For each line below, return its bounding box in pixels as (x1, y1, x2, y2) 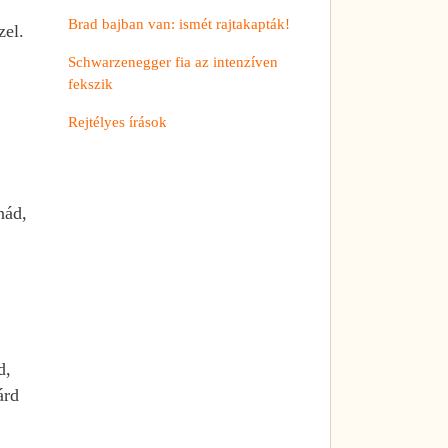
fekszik (68, 75, 113, 92)
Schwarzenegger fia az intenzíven (68, 53, 278, 70)
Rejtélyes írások (68, 113, 167, 130)
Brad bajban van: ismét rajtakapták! (68, 15, 290, 32)
